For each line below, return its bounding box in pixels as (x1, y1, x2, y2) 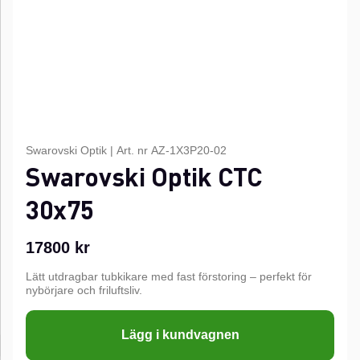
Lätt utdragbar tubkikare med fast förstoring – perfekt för (26, 270, 312, 283)
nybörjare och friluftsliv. (26, 284, 142, 297)
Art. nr (117, 144, 151, 157)
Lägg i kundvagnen (121, 328, 239, 342)
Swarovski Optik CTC (26, 160, 263, 193)
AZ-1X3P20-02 (151, 144, 227, 157)
